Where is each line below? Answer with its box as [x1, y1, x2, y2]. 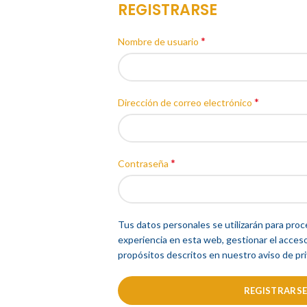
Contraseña [118, 158, 171, 169]
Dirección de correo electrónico [118, 97, 254, 108]
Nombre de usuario [118, 36, 201, 47]
